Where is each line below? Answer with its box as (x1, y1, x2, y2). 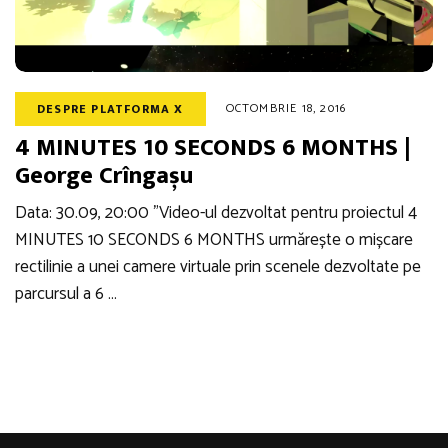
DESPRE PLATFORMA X (37, 98, 184, 119)
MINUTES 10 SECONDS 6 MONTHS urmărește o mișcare (15, 225, 413, 254)
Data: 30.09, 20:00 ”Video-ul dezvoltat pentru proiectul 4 (15, 198, 417, 227)
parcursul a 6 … (15, 279, 117, 308)
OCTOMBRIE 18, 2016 (225, 98, 347, 118)
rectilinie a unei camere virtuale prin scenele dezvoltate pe (15, 252, 421, 281)
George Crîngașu (15, 155, 193, 196)
